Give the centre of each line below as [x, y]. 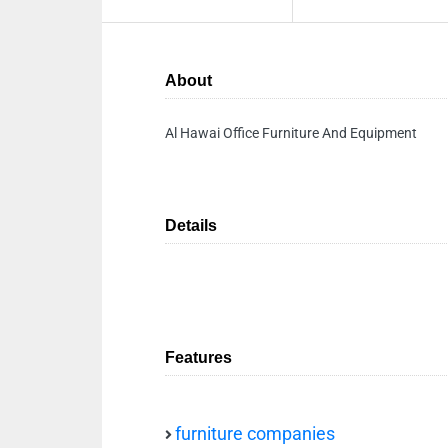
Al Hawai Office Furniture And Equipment [291, 133]
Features [198, 357]
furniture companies [255, 434]
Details [191, 225]
